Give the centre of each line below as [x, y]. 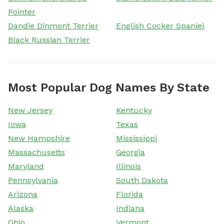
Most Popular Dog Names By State [109, 87]
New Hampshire [39, 138]
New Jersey [30, 110]
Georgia [130, 152]
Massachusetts [36, 152]
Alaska [21, 208]
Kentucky [134, 110]
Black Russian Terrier [49, 39]
